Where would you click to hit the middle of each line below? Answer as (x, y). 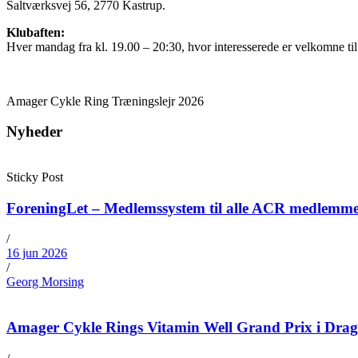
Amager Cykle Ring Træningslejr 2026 (105, 101)
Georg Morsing (45, 282)
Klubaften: (36, 32)
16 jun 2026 (37, 253)
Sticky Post (35, 177)
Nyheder (34, 132)
